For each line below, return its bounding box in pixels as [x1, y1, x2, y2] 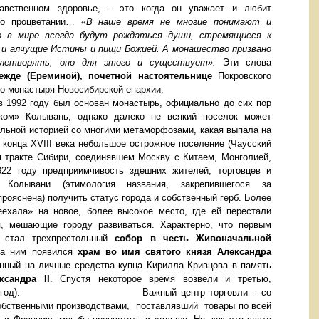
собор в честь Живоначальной [108, 233, 271, 244]
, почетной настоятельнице [79, 70, 212, 82]
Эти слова [216, 57, 271, 68]
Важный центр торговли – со [142, 287, 271, 298]
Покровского [211, 70, 271, 82]
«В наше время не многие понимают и [80, 16, 272, 28]
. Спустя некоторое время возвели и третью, [49, 273, 272, 285]
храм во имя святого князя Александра [77, 246, 272, 258]
